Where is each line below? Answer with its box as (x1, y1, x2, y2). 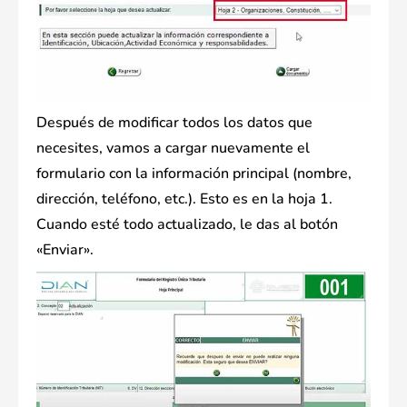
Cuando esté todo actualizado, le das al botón (36, 213, 338, 234)
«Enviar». (36, 239, 94, 260)
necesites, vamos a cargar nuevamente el (36, 137, 310, 158)
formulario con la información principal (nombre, (36, 163, 352, 184)
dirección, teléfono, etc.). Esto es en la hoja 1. (36, 188, 333, 209)
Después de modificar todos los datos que (36, 112, 313, 133)
